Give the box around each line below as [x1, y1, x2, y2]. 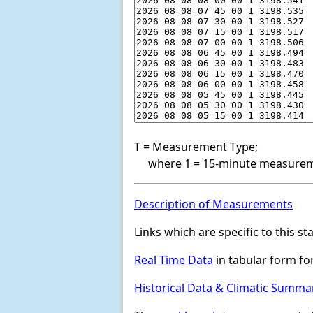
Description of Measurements [134, 196, 293, 212]
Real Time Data [134, 252, 213, 268]
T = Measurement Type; [134, 138, 258, 154]
